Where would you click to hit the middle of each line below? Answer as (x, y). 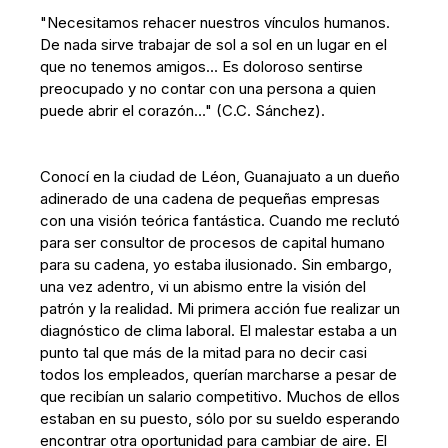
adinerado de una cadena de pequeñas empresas (210, 198)
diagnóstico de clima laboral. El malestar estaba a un (219, 330)
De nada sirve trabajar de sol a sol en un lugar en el (214, 44)
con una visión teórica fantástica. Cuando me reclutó (220, 220)
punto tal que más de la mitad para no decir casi (204, 352)
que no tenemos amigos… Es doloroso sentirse (202, 66)
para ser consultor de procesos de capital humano (213, 242)
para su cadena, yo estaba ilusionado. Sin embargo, (216, 264)
